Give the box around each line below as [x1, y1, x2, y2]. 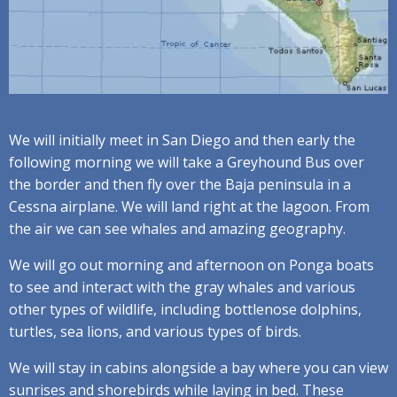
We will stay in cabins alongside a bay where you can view [9, 357, 388, 378]
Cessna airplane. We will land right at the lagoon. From [9, 196, 370, 216]
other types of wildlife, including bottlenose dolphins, [9, 299, 362, 319]
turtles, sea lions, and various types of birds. [9, 321, 301, 341]
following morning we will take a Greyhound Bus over [9, 152, 364, 172]
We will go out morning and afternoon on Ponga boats [9, 254, 374, 275]
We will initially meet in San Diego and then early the [9, 129, 355, 150]
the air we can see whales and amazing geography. [9, 218, 346, 238]
